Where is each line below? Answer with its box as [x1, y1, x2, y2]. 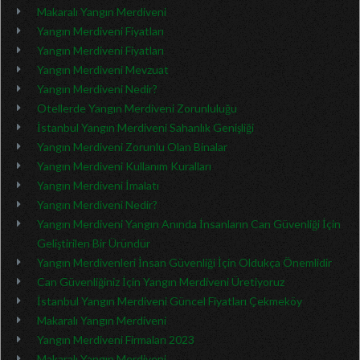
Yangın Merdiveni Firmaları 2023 [37, 333, 194, 346]
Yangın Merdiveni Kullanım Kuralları [37, 159, 211, 173]
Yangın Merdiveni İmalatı [37, 178, 159, 192]
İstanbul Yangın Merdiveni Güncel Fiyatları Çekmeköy [37, 294, 302, 308]
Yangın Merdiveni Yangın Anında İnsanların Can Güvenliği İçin [37, 217, 341, 231]
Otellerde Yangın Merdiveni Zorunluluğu [37, 101, 237, 115]
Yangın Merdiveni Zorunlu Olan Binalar [37, 140, 227, 153]
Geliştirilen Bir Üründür [37, 236, 150, 250]
